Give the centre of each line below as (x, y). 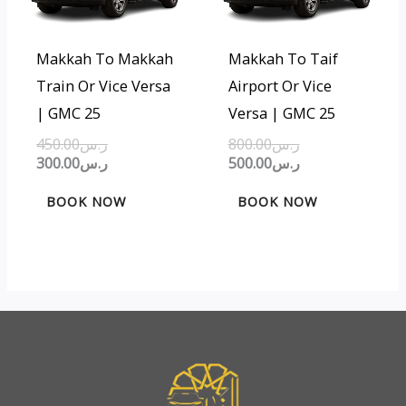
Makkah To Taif (283, 59)
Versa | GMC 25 (281, 113)
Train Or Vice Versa (103, 86)
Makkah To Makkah (104, 59)
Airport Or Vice (280, 86)
